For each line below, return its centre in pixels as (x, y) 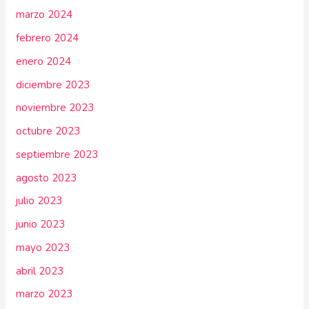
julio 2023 (39, 201)
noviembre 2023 (55, 108)
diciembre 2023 (53, 84)
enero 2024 (44, 61)
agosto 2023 (47, 178)
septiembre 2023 (57, 154)
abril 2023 (40, 271)
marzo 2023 (44, 294)
